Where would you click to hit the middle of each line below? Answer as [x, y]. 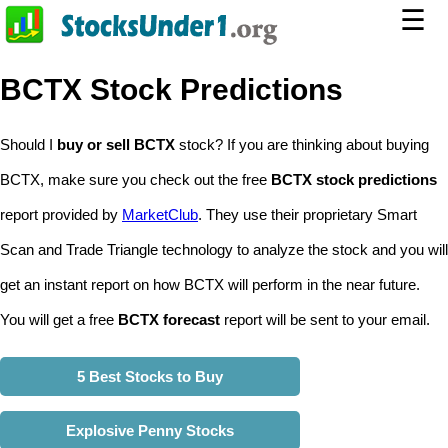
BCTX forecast [169, 319]
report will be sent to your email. [325, 319]
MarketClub [160, 214]
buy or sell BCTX [116, 144]
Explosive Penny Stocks [150, 430]
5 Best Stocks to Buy [150, 376]
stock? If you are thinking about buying [302, 144]
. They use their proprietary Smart [307, 214]
